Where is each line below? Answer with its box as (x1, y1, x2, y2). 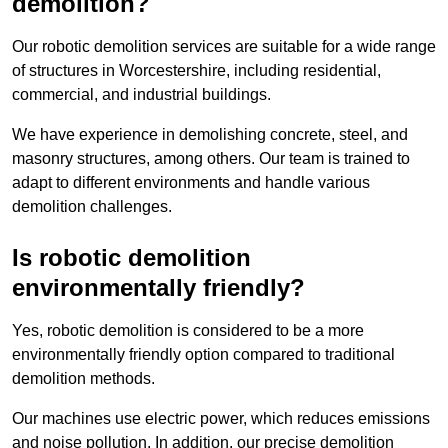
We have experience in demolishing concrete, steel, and (12, 126, 408, 144)
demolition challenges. (12, 198, 172, 216)
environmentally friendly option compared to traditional (12, 346, 395, 364)
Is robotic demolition (12, 244, 251, 272)
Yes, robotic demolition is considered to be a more (12, 322, 364, 340)
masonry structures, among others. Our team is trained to (12, 150, 410, 168)
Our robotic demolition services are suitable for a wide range (12, 38, 436, 56)
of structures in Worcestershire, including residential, (12, 62, 381, 80)
